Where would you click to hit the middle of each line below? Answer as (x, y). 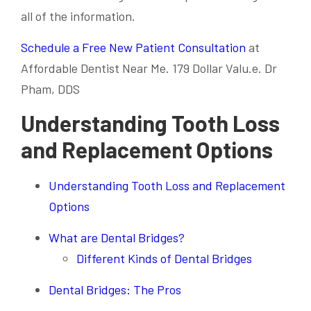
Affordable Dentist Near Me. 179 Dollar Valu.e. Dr (149, 68)
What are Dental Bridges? (117, 237)
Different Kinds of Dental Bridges (164, 258)
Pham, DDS (50, 89)
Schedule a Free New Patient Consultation (135, 47)
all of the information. (78, 16)
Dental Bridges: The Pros (115, 289)
